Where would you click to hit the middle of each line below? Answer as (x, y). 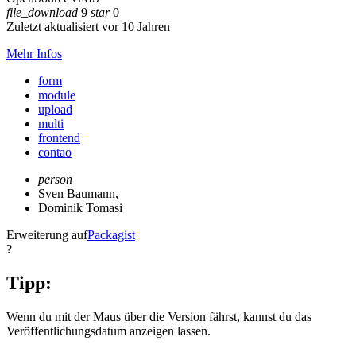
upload (55, 109)
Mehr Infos (34, 53)
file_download (42, 12)
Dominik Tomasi (80, 207)
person (55, 179)
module (57, 95)
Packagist (111, 234)
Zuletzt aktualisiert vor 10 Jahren (88, 26)
